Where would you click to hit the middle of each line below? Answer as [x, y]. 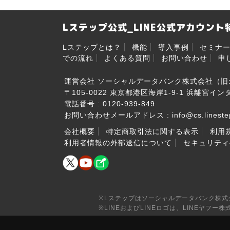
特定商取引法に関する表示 [152, 132]
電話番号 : [83, 104]
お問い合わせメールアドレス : [118, 115]
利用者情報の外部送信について [118, 143]
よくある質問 [127, 58]
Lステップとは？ [92, 47]
